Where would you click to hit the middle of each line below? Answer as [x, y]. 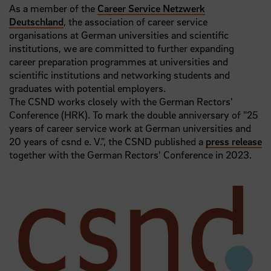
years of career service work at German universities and [130, 128]
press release [234, 142]
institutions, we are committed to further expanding [122, 48]
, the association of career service [135, 22]
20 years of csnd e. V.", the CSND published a [107, 142]
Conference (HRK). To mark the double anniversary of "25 [134, 115]
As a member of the [53, 8]
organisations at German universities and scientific [119, 35]
